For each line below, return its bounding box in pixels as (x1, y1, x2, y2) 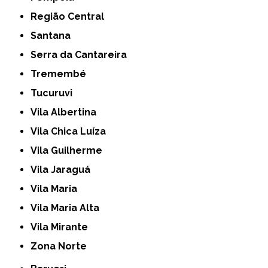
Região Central (37, 11, 105, 23)
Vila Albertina (37, 106, 97, 118)
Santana (36, 30, 71, 42)
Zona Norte (37, 240, 87, 252)
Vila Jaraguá (37, 164, 91, 176)
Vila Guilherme (37, 145, 103, 157)
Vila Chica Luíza (37, 126, 106, 138)
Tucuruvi (36, 87, 73, 99)
